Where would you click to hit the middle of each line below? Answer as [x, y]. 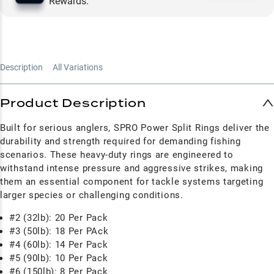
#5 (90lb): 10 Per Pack [59, 258]
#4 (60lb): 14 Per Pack [59, 244]
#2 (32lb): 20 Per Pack [59, 217]
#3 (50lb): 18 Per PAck [59, 231]
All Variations [78, 67]
